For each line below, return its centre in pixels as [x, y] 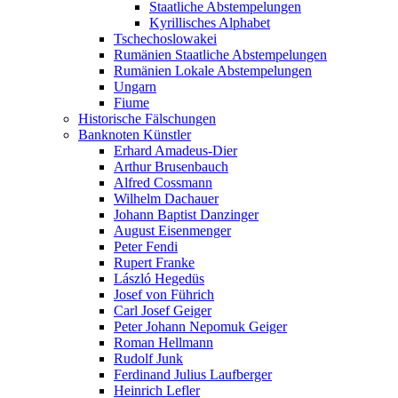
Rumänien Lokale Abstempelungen [213, 71]
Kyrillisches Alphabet [210, 23]
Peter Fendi [146, 247]
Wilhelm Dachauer [166, 199]
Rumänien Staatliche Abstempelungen [220, 55]
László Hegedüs [159, 279]
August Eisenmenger [172, 231]
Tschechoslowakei [165, 39]
